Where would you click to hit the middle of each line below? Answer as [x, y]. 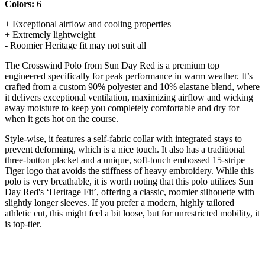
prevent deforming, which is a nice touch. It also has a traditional [125, 149]
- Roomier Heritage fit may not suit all [75, 45]
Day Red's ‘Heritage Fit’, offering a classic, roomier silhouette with [130, 192]
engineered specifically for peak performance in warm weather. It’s [129, 76]
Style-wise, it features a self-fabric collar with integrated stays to [123, 138]
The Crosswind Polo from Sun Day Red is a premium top [112, 65]
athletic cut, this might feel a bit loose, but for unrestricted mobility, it [132, 213]
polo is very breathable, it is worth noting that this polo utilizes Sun [129, 181]
